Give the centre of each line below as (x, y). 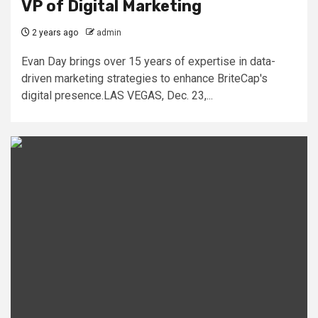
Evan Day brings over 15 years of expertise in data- (148, 61)
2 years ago (54, 33)
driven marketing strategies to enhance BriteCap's (144, 78)
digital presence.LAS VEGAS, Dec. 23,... (117, 95)
